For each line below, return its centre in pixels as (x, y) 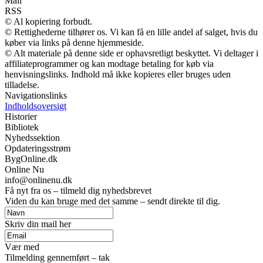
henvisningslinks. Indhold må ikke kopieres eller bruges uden (118, 74)
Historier (21, 116)
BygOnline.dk (31, 159)
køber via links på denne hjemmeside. (74, 42)
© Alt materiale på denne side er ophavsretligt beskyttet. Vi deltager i (131, 53)
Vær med (22, 247)
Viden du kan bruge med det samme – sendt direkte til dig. (112, 201)
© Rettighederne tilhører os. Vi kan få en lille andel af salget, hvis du (131, 32)
